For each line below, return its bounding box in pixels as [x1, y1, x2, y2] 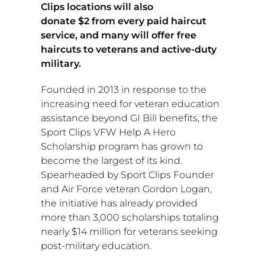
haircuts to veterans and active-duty [40, 43, 216, 55]
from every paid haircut [89, 15, 206, 27]
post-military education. [40, 240, 151, 251]
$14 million [71, 225, 121, 237]
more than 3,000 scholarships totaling [40, 211, 219, 223]
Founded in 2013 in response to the [40, 83, 206, 95]
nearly [40, 225, 72, 237]
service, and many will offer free [40, 29, 196, 41]
